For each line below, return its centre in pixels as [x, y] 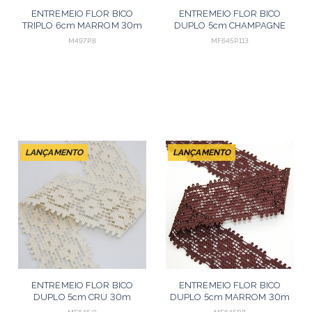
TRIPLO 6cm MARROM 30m [82, 25]
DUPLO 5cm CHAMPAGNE [230, 25]
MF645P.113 [230, 41]
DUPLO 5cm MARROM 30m [229, 297]
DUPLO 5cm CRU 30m [82, 297]
